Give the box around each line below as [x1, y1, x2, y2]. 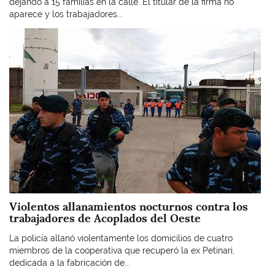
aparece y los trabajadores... [9, 9, 123, 19]
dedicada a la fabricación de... [9, 257, 130, 268]
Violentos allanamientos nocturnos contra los [9, 199, 248, 214]
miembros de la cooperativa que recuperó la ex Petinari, [9, 245, 234, 255]
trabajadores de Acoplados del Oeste [9, 211, 201, 225]
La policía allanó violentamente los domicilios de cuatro [9, 233, 233, 243]
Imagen [9, 28, 39, 39]
